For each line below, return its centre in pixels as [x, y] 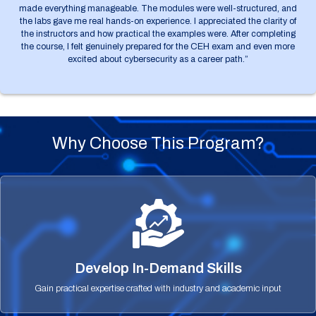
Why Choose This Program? [158, 143]
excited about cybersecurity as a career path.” [158, 59]
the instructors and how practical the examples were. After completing [158, 34]
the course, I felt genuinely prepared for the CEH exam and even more [158, 46]
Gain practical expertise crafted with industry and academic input [158, 288]
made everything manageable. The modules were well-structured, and [158, 8]
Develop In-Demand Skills [158, 268]
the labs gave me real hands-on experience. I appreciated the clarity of [158, 21]
